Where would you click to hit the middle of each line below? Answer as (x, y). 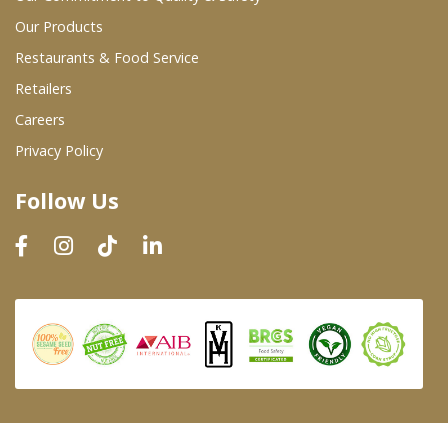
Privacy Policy (59, 151)
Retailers (43, 89)
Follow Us (67, 201)
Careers (40, 120)
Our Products (59, 27)
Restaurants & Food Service (107, 58)
